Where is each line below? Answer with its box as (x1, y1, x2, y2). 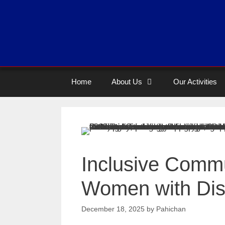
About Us (111, 77, 142, 86)
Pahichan (156, 205, 186, 213)
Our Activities (173, 77, 217, 86)
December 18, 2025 (81, 205, 145, 213)
